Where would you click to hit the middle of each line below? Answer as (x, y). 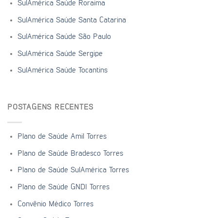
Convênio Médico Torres (55, 204)
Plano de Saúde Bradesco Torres (70, 154)
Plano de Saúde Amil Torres (62, 137)
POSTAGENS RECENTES (50, 108)
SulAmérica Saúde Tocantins (62, 71)
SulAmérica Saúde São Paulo (64, 37)
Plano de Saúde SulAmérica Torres (73, 171)
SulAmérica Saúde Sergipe (60, 54)
